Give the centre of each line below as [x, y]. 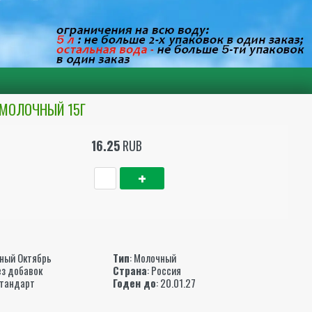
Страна [130, 270]
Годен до [135, 282]
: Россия [164, 270]
